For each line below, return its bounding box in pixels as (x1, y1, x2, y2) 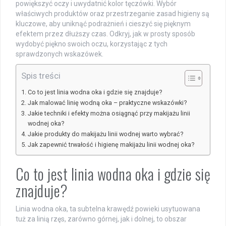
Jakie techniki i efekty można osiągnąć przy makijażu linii (27, 109, 190, 117)
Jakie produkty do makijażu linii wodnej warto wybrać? (27, 130, 183, 138)
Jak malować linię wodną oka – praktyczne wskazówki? (27, 98, 187, 106)
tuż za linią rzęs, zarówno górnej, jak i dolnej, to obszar (16, 214, 187, 223)
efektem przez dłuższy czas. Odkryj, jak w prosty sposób (16, 29, 195, 38)
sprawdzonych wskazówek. (16, 49, 103, 58)
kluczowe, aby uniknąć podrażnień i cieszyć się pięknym (16, 19, 191, 28)
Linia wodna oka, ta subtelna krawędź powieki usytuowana (16, 204, 200, 213)
